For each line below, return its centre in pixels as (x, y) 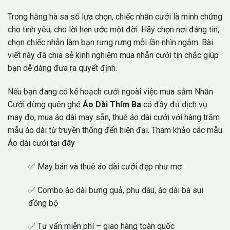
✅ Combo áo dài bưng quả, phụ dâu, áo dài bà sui (116, 190)
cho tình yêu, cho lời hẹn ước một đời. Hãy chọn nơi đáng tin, (113, 30)
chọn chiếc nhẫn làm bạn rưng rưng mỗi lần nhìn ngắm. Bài (110, 43)
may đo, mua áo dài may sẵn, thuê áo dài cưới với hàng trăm (114, 117)
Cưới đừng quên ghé (45, 104)
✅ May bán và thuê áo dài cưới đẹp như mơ (105, 166)
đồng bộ (43, 203)
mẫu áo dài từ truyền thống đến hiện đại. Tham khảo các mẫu (115, 130)
